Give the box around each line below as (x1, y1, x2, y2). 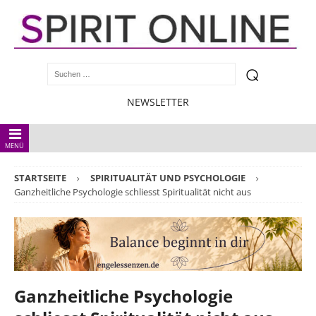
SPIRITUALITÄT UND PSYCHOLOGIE (90, 171, 245, 185)
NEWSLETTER (127, 95, 189, 109)
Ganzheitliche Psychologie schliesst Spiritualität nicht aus (14, 186, 251, 199)
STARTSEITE (14, 171, 66, 185)
